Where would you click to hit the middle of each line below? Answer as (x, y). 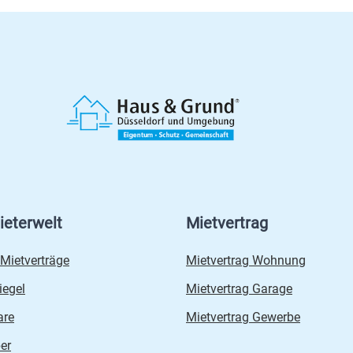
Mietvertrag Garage (239, 289)
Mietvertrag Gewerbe (243, 318)
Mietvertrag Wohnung (246, 261)
